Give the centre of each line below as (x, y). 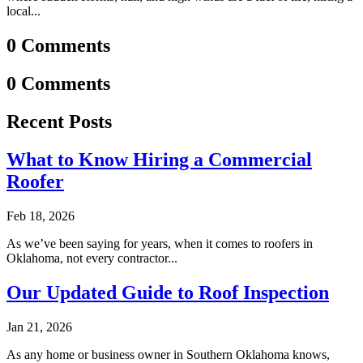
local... (23, 11)
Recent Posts (59, 121)
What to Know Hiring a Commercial (159, 159)
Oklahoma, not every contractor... (92, 258)
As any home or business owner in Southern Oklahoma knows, (168, 354)
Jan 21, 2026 (39, 327)
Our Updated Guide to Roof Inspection (168, 292)
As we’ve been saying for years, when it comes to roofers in (160, 243)
